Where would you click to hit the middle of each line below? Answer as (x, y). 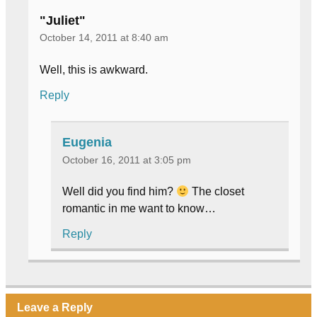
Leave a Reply (55, 308)
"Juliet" (63, 20)
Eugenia (87, 142)
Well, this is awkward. (94, 69)
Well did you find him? (119, 192)
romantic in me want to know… (139, 209)
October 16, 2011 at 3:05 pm (127, 160)
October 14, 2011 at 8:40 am (104, 38)
